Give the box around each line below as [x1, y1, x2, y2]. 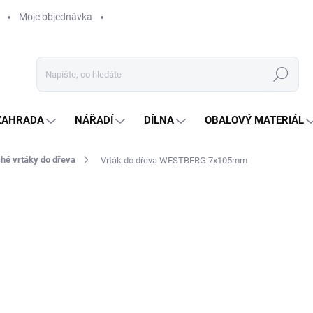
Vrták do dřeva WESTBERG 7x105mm [101, 154, 247, 166]
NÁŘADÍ [75, 114, 113, 126]
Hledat [266, 68, 296, 80]
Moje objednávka [19, 11, 92, 22]
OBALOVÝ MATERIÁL [205, 114, 304, 126]
